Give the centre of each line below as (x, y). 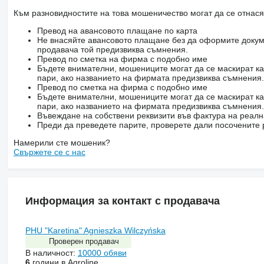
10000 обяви (102, 253)
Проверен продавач (84, 242)
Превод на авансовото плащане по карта (117, 31)
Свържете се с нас (49, 152)
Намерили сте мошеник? (62, 143)
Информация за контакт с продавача (122, 201)
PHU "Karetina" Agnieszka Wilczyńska (95, 231)
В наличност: (51, 253)
